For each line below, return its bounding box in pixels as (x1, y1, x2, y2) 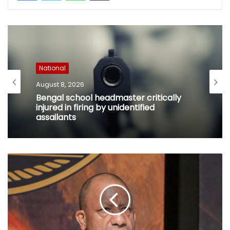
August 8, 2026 (36, 79, 84, 89)
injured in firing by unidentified (36, 101, 155, 113)
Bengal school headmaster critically (36, 91, 181, 103)
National (39, 63, 66, 72)
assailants (36, 110, 76, 123)
